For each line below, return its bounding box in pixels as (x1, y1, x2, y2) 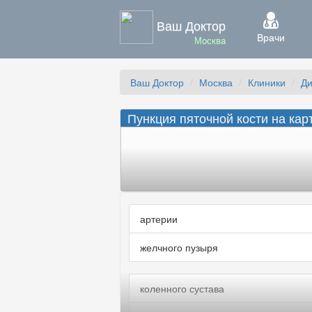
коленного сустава (139, 281, 224, 295)
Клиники (248, 75, 286, 89)
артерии (139, 212, 178, 226)
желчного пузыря (139, 240, 218, 254)
